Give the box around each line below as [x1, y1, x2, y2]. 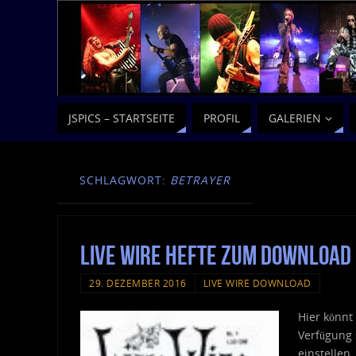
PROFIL [203, 110, 240, 126]
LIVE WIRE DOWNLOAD [203, 277, 311, 289]
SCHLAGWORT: [79, 172, 170, 188]
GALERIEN [269, 110, 321, 126]
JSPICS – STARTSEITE [68, 110, 175, 126]
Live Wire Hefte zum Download [80, 241, 351, 270]
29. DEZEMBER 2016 [89, 277, 187, 289]
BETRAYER [170, 172, 230, 188]
